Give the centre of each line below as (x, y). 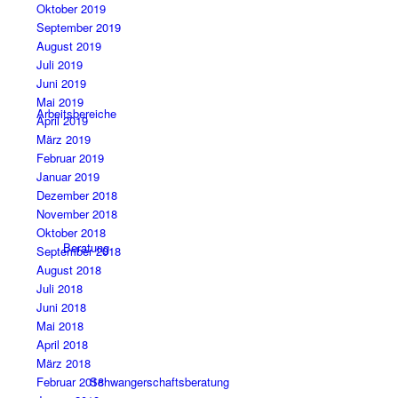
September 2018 (78, 251)
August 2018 (68, 270)
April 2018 (62, 345)
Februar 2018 (70, 382)
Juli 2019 (59, 65)
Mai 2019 (60, 102)
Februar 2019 (70, 158)
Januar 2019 (68, 177)
